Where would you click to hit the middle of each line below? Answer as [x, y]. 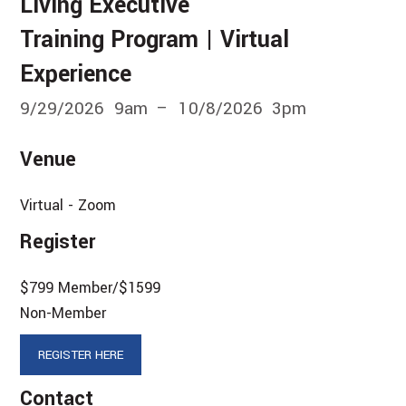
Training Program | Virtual [155, 39]
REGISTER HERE [81, 354]
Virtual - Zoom [68, 205]
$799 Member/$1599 [91, 287]
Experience [76, 74]
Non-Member [63, 313]
